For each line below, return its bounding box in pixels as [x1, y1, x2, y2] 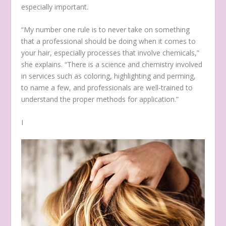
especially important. [21, 2, 89, 12]
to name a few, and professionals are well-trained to [21, 83, 193, 93]
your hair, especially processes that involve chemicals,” [21, 48, 200, 58]
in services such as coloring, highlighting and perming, [21, 71, 196, 81]
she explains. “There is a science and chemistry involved [21, 60, 203, 70]
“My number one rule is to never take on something [21, 25, 190, 35]
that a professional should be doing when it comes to [21, 36, 196, 46]
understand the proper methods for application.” [21, 94, 179, 104]
